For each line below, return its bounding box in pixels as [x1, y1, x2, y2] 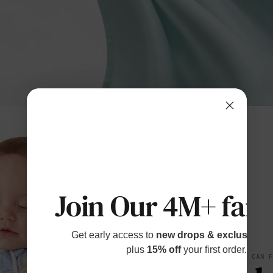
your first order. [180, 244, 247, 255]
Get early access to [71, 230, 156, 240]
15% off [146, 244, 181, 255]
